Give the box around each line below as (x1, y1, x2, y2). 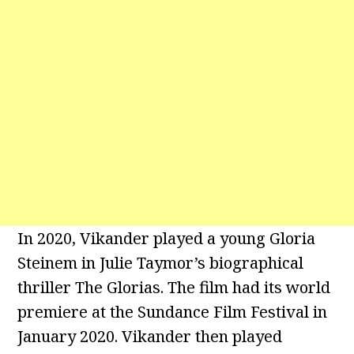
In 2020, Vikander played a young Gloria (17, 228, 316, 250)
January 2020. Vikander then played (17, 326, 283, 348)
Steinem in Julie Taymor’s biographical (17, 252, 304, 274)
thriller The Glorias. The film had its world (17, 277, 331, 299)
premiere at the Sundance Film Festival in (17, 301, 328, 323)
